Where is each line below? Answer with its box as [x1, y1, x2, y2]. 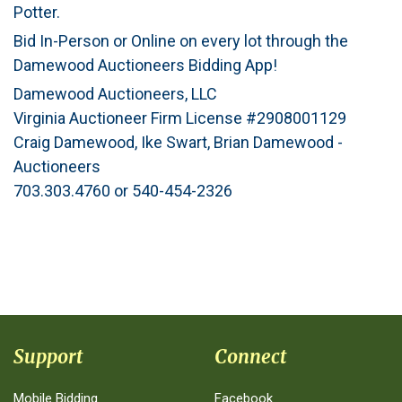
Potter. [13, 3, 60, 22]
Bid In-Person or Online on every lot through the [13, 31, 348, 51]
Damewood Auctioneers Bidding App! [13, 56, 277, 75]
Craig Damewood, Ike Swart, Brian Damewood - [13, 133, 343, 153]
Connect [214, 345, 286, 370]
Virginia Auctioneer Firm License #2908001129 [13, 109, 346, 128]
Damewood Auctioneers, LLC [13, 84, 217, 104]
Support [13, 345, 83, 370]
